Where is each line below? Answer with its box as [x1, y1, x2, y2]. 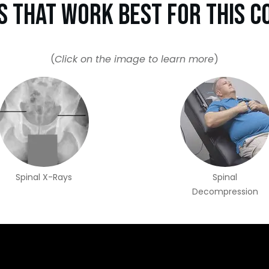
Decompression [192, 186, 258, 198]
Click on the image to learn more [55, 52, 214, 66]
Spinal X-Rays [16, 171, 73, 183]
